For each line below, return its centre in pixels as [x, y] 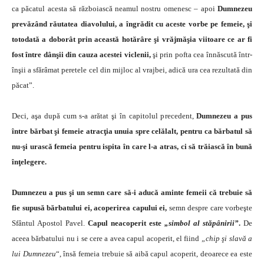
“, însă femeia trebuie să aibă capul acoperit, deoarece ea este [154, 253]
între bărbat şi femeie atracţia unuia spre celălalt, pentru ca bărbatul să [132, 131]
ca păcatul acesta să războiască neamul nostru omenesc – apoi [113, 8]
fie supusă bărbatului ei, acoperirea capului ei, [90, 207]
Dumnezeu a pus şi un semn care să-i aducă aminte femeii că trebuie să [132, 192]
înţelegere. [29, 161]
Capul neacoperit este [125, 223]
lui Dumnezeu [34, 253]
